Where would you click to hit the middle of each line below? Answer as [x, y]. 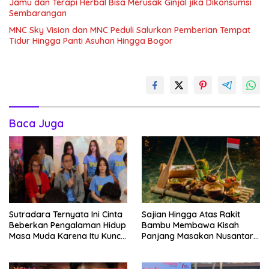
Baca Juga [36, 124]
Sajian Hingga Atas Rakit [191, 214]
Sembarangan [38, 14]
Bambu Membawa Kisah [190, 225]
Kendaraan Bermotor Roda [64, 257]
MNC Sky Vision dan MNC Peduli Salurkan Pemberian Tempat [130, 30]
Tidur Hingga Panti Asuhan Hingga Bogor [91, 41]
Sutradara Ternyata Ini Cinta [66, 214]
